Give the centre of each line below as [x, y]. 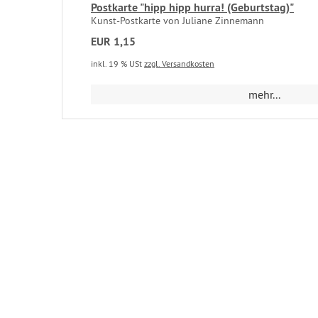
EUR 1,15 [113, 42]
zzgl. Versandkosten [179, 64]
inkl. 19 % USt [117, 64]
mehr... [265, 94]
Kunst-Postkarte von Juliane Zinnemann [177, 21]
